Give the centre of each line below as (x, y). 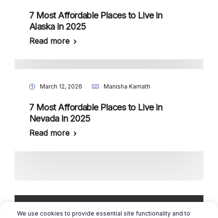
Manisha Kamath (127, 86)
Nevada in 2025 (60, 118)
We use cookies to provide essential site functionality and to (104, 213)
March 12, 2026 (61, 86)
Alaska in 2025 (58, 27)
